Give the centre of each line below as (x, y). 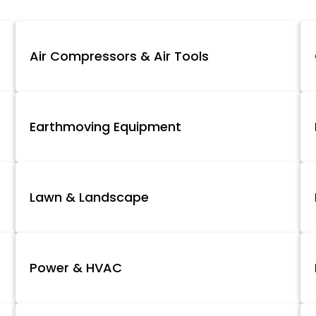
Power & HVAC (75, 268)
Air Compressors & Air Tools (119, 56)
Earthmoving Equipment (105, 127)
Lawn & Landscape (89, 197)
